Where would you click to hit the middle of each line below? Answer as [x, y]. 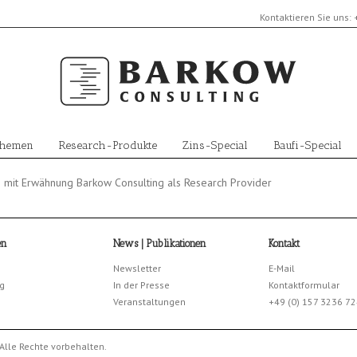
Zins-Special [215, 146]
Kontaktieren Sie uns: [307, 17]
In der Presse [141, 285]
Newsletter [137, 269]
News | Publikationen [159, 244]
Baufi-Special [308, 146]
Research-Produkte [108, 146]
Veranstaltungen [149, 302]
